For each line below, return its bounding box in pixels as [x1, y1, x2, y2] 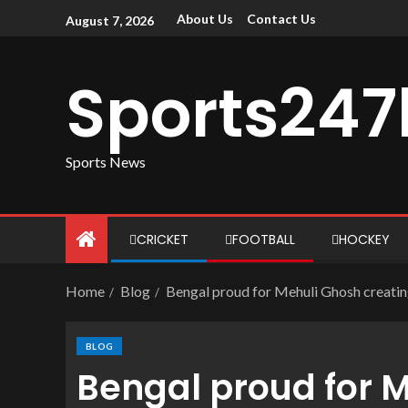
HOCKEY [339, 230, 390, 249]
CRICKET [137, 230, 189, 249]
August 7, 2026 [66, 12, 154, 28]
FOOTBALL [232, 230, 295, 249]
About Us [177, 11, 233, 27]
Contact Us [247, 11, 316, 27]
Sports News [66, 152, 146, 170]
